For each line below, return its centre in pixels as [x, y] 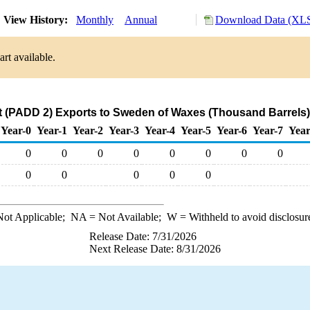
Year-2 [88, 130]
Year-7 [268, 130]
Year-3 [124, 130]
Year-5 [196, 130]
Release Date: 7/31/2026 [143, 236]
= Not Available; [126, 217]
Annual [141, 20]
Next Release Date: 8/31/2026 [155, 249]
